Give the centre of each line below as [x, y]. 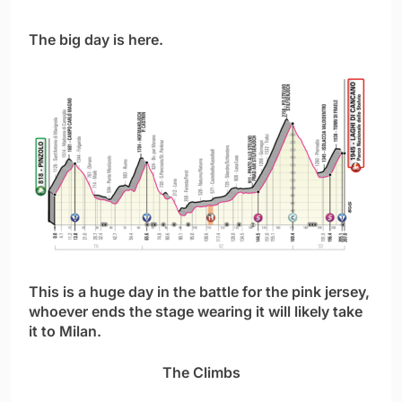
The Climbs [201, 373]
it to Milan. [65, 332]
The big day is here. [96, 40]
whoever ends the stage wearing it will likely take [196, 312]
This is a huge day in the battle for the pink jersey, [199, 292]
